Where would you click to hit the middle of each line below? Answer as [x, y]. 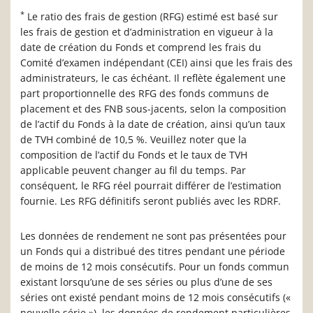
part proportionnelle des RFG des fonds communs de [145, 94]
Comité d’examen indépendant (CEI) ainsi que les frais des [156, 63]
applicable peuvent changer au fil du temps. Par [133, 170]
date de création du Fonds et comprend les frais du [141, 48]
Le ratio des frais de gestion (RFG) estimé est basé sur [153, 17]
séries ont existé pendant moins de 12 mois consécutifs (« [155, 298]
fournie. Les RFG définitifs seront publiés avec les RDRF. [151, 201]
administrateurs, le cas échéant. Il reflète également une [153, 78]
